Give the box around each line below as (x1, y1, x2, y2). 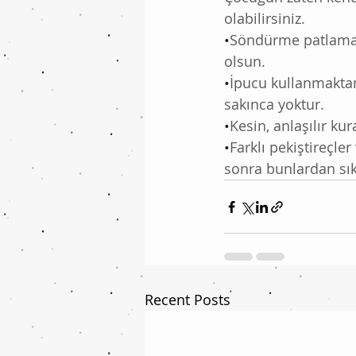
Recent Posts (145, 290, 230, 310)
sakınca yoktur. (224, 95, 324, 114)
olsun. (224, 52, 265, 72)
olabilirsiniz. (224, 9, 305, 29)
